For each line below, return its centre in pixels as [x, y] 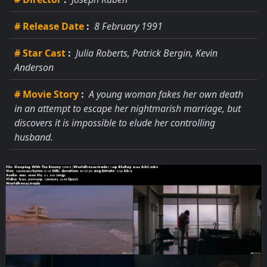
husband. [34, 137]
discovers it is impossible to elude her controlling [115, 123]
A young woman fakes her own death [165, 94]
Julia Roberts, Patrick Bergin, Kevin [145, 53]
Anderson [34, 67]
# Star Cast [40, 53]
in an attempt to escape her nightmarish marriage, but [128, 108]
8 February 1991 [127, 26]
